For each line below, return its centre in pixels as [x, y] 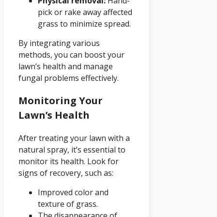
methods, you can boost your [71, 55]
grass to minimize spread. [84, 24]
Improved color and [73, 193]
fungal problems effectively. [69, 78]
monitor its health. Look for [69, 162]
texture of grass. [68, 204]
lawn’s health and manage [66, 67]
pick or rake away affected [85, 12]
